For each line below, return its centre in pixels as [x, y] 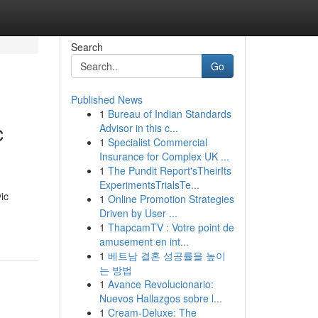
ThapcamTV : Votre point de [171, 227]
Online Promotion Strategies [171, 199]
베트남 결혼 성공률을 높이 [166, 256]
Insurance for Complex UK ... [164, 156]
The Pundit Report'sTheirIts [169, 170]
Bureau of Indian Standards [169, 114]
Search [87, 47]
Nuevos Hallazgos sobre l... [160, 298]
